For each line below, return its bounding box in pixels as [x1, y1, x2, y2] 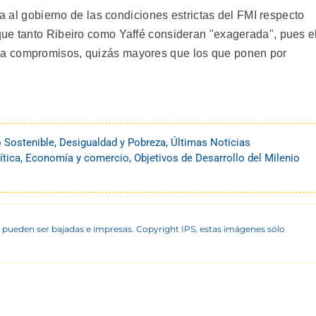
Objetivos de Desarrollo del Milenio [134, 151, 300, 164]
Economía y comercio [25, 151, 129, 164]
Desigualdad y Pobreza [59, 135, 166, 149]
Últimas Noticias [171, 135, 250, 149]
